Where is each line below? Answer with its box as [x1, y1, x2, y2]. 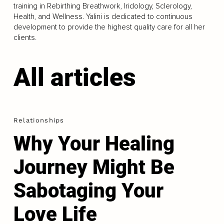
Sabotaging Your [13, 179, 163, 203]
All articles [13, 63, 136, 92]
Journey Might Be [13, 155, 174, 179]
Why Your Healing [13, 132, 174, 156]
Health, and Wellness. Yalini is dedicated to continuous [13, 12, 192, 21]
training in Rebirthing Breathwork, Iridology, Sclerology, [13, 1, 192, 10]
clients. [13, 33, 36, 42]
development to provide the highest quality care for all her [13, 22, 205, 31]
